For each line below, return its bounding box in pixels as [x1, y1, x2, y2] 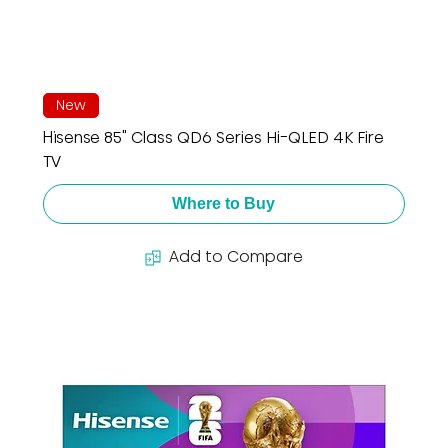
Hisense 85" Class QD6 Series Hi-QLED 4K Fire [42, 126, 384, 150]
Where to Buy [172, 195, 276, 213]
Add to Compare [168, 245, 303, 269]
